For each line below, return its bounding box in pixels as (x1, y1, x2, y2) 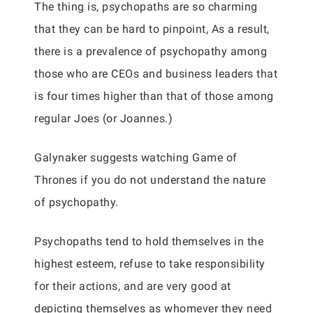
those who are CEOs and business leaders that (34, 67, 277, 80)
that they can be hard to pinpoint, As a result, (34, 22, 270, 36)
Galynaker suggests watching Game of (34, 151, 238, 164)
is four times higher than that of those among (34, 89, 274, 103)
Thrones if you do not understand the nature (34, 173, 266, 187)
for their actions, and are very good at (34, 279, 231, 293)
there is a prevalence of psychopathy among (34, 45, 267, 58)
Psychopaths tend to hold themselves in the (34, 235, 263, 248)
